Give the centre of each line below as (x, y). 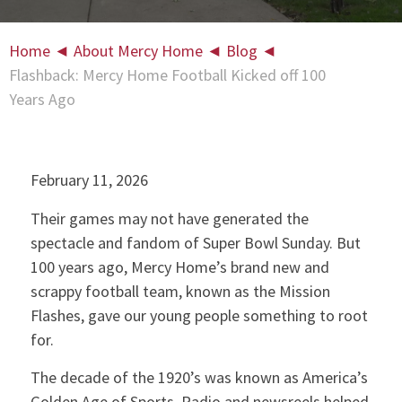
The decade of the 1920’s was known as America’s (199, 377)
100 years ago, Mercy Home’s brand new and (179, 267)
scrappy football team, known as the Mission (180, 291)
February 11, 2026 (89, 180)
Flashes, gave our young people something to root (199, 315)
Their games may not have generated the (169, 218)
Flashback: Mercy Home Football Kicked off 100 (167, 75)
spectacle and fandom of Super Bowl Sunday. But (195, 242)
